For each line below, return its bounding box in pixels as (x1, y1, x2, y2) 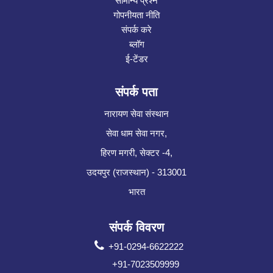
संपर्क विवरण (109, 221, 164, 235)
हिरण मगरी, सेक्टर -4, (101, 147, 172, 158)
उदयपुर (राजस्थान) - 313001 (87, 167, 186, 178)
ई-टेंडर (125, 54, 148, 65)
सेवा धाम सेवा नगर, (106, 128, 167, 139)
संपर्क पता (115, 85, 158, 99)
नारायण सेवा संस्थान (104, 108, 169, 119)
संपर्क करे (121, 24, 152, 35)
